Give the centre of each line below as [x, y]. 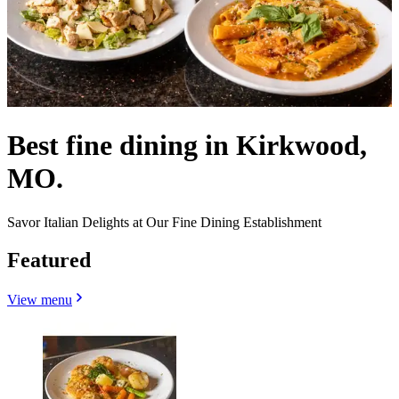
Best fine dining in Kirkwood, [187, 146]
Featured [49, 260]
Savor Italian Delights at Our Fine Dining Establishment [164, 222]
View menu [40, 299]
